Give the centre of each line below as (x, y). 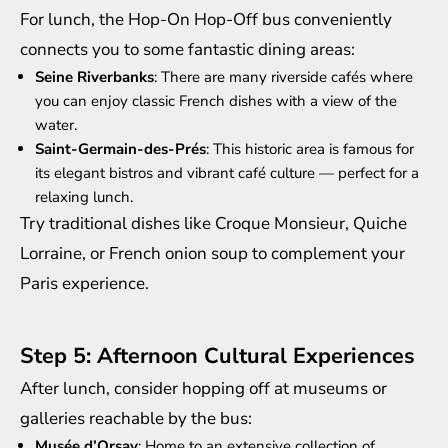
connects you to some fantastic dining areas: (187, 49)
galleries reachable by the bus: (136, 418)
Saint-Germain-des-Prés (120, 148)
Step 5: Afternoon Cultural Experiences (217, 355)
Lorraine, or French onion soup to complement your (212, 253)
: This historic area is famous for (310, 148)
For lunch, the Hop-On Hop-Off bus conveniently (206, 19)
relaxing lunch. (84, 196)
